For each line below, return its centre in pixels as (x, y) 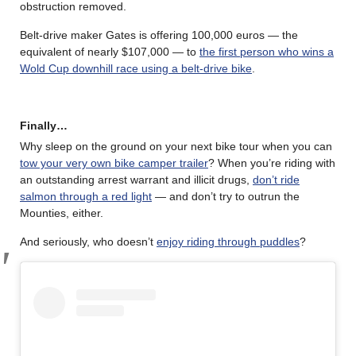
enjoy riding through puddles (228, 241)
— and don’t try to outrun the (226, 196)
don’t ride (276, 179)
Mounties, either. (62, 213)
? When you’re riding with (272, 163)
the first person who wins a (267, 51)
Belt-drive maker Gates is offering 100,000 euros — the (159, 35)
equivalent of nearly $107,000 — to (110, 51)
